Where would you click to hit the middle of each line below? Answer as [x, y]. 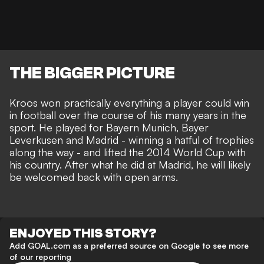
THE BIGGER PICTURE [92, 73]
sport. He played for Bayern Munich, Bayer [109, 128]
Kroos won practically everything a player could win [129, 103]
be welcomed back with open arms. [94, 177]
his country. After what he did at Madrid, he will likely [130, 165]
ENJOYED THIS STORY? [83, 234]
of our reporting [40, 257]
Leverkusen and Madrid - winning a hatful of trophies [132, 140]
